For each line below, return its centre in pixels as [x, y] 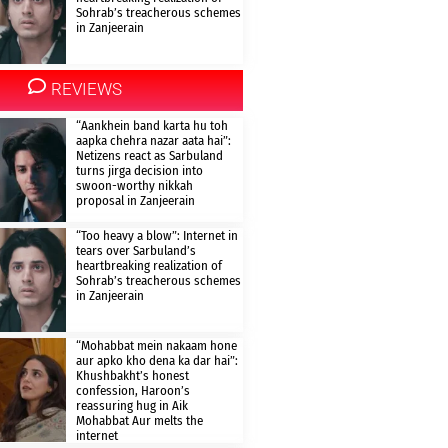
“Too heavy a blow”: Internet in [156, 236]
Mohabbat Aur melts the [139, 421]
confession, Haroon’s [132, 391]
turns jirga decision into [139, 171]
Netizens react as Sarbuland [149, 156]
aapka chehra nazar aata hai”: [153, 141]
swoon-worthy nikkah [134, 186]
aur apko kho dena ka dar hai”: [156, 361]
